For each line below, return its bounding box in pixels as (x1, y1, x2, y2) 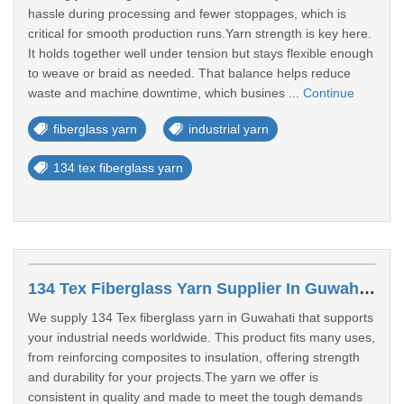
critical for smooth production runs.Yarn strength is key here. (28, 26, 372, 41)
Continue (303, 86, 354, 100)
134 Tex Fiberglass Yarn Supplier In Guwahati (359, 280, 375, 298)
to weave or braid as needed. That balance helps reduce (28, 66, 351, 80)
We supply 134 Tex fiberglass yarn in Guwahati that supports (28, 310, 373, 325)
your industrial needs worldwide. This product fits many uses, (28, 330, 375, 344)
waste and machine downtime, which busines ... (28, 86, 303, 100)
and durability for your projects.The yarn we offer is (28, 370, 318, 384)
